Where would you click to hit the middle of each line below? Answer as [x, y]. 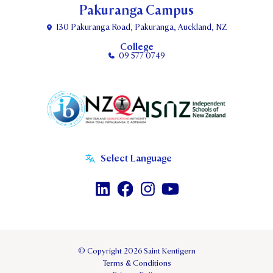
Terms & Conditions [136, 264]
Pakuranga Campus [136, 11]
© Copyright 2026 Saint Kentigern [136, 251]
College [136, 47]
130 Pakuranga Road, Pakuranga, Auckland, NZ [141, 27]
